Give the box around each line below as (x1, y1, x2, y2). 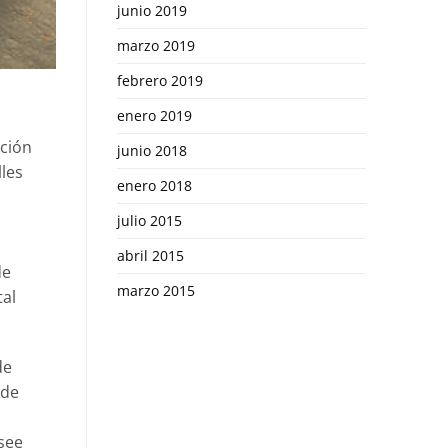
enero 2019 (117, 105, 192, 125)
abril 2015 (117, 245, 184, 265)
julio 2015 (117, 210, 182, 230)
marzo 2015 (117, 280, 195, 300)
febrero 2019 (117, 70, 203, 90)
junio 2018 (117, 140, 187, 160)
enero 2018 (117, 175, 192, 195)
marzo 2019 (117, 35, 195, 55)
